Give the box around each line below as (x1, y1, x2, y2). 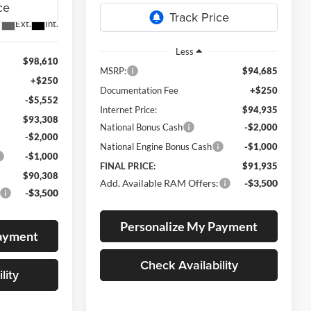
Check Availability (140, 255, 238, 274)
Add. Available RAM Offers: (100, 176, 219, 189)
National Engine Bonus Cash (100, 140, 212, 152)
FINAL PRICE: (100, 160, 156, 171)
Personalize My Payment (120, 218, 258, 234)
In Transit (106, 19, 138, 28)
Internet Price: (100, 103, 158, 115)
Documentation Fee (100, 84, 179, 96)
